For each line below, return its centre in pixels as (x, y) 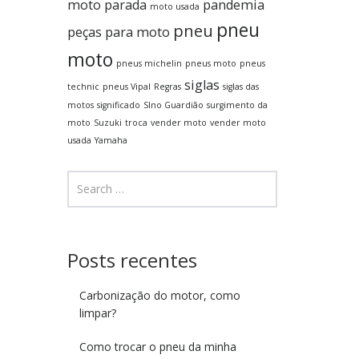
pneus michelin (149, 63)
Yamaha (111, 140)
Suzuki (107, 122)
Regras (167, 86)
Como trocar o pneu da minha (157, 346)
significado (118, 105)
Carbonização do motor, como (159, 295)
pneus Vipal (126, 86)
